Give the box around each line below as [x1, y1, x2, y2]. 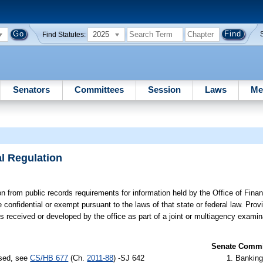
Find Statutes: [42, 31, 86, 38]
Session [147, 84, 181, 95]
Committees [74, 84, 124, 95]
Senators [13, 84, 50, 95]
